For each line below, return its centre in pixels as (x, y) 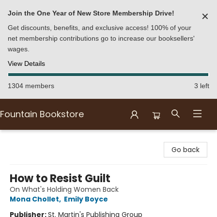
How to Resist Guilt (60, 178)
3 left (202, 86)
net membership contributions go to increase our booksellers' (101, 38)
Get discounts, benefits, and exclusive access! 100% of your (100, 28)
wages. (19, 49)
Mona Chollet (34, 199)
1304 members (31, 86)
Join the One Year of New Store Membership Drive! (91, 13)
